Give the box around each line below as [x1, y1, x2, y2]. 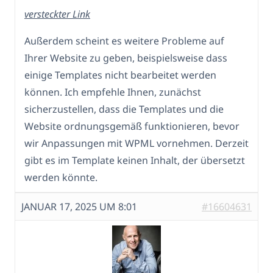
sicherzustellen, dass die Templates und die [24, 102, 224, 116]
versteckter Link [24, 7, 90, 21]
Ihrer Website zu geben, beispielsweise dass [24, 51, 227, 65]
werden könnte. [24, 171, 97, 185]
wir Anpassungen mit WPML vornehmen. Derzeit [24, 136, 249, 151]
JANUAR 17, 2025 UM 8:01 [21, 200, 137, 214]
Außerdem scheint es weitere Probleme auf [24, 34, 224, 48]
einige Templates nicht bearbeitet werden [24, 68, 216, 82]
